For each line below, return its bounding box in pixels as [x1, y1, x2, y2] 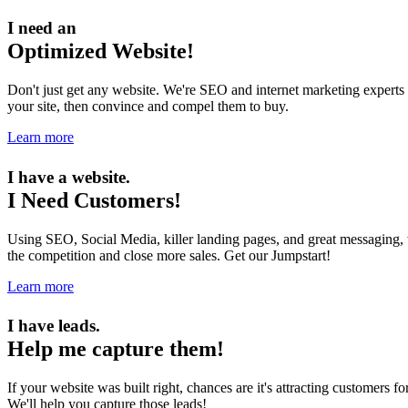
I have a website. [7, 167, 130, 187]
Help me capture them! [7, 337, 224, 362]
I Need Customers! [7, 188, 181, 212]
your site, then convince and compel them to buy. [7, 97, 289, 114]
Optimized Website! [7, 38, 194, 63]
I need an [7, 17, 76, 37]
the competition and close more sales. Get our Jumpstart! [7, 247, 331, 263]
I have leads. [7, 316, 100, 336]
